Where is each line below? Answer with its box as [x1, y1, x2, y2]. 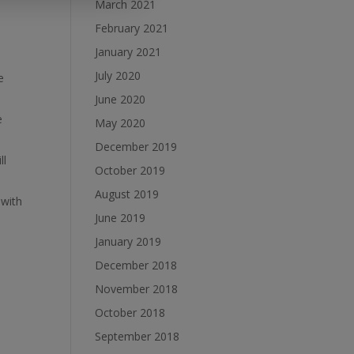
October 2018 [95, 305, 166, 321]
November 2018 [95, 281, 179, 297]
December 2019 [95, 139, 178, 155]
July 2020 [95, 68, 141, 84]
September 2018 [95, 329, 180, 345]
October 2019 [95, 163, 166, 179]
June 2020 [95, 92, 146, 107]
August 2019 [95, 186, 160, 202]
